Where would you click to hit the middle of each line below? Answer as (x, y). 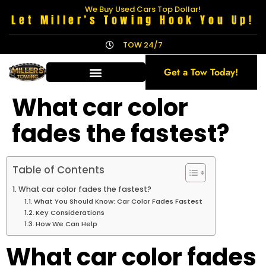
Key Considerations (70, 213)
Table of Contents (58, 170)
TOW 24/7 (142, 45)
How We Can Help (67, 224)
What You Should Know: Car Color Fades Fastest (118, 201)
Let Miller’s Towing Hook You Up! (133, 20)
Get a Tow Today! (201, 72)
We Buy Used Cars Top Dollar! (142, 9)
